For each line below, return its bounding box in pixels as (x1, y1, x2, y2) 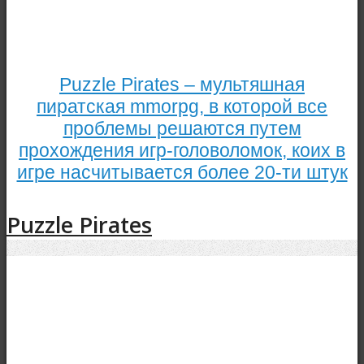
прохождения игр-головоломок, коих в (19, 139, 345, 161)
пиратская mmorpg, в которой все (37, 95, 327, 117)
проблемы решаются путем (63, 117, 301, 139)
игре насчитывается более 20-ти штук (16, 161, 348, 183)
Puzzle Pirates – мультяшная (59, 73, 305, 95)
